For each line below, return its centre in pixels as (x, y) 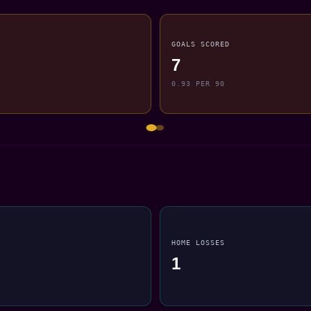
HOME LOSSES (199, 242)
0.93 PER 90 (199, 84)
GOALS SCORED (201, 43)
